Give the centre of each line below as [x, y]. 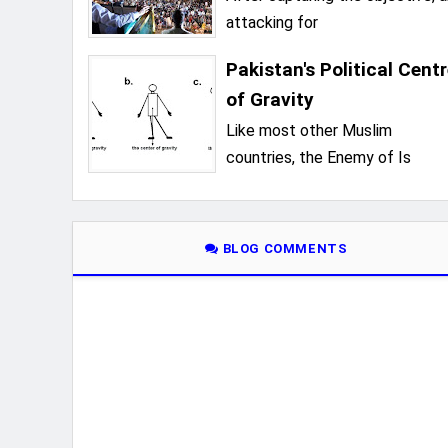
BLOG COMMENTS [283, 248]
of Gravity [270, 100]
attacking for [272, 23]
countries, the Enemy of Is [318, 158]
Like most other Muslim [309, 131]
